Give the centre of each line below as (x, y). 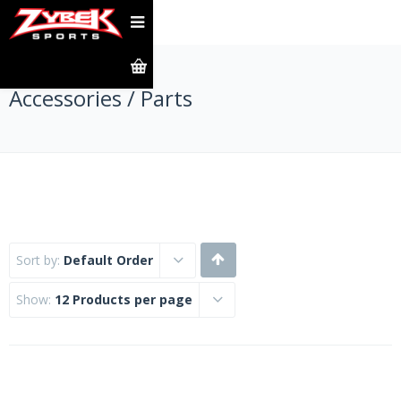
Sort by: (40, 260)
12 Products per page (124, 299)
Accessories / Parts (101, 98)
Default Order (108, 260)
